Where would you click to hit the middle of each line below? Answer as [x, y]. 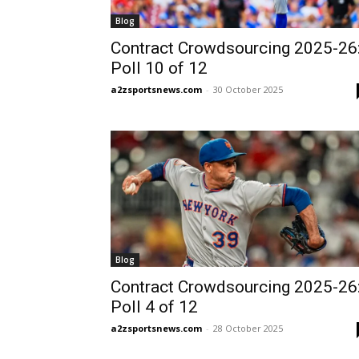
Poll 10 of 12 [159, 68]
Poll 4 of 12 [154, 307]
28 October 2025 [248, 328]
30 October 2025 [248, 89]
